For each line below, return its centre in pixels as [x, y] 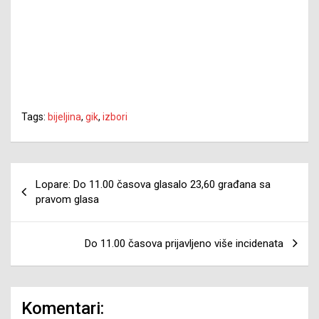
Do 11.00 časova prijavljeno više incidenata [184, 243]
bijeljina [64, 116]
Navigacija [53, 173]
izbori [115, 116]
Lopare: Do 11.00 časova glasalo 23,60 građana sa [153, 184]
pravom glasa [67, 199]
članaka [41, 196]
